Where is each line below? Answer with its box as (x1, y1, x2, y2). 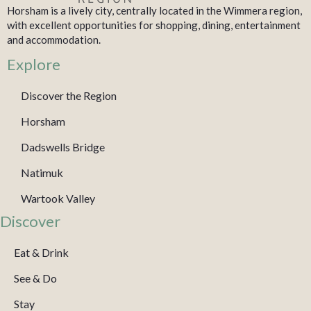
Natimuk (21, 165, 63, 179)
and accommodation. (7, 33, 101, 46)
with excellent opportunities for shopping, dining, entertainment (7, 18, 301, 31)
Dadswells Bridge (21, 140, 105, 153)
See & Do (14, 271, 57, 285)
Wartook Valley (21, 191, 95, 205)
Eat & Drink (14, 245, 69, 259)
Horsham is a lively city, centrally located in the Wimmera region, (7, 3, 302, 17)
